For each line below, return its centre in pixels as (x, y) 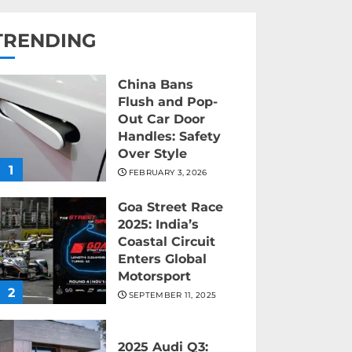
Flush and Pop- (168, 102)
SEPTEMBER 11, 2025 (172, 295)
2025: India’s (159, 225)
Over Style (153, 154)
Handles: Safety (170, 137)
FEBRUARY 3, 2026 (168, 173)
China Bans (156, 85)
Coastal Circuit (167, 242)
